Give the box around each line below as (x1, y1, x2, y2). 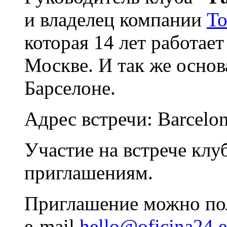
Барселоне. (24, 77, 126, 99)
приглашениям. (24, 161, 153, 183)
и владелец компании (24, 8, 207, 30)
